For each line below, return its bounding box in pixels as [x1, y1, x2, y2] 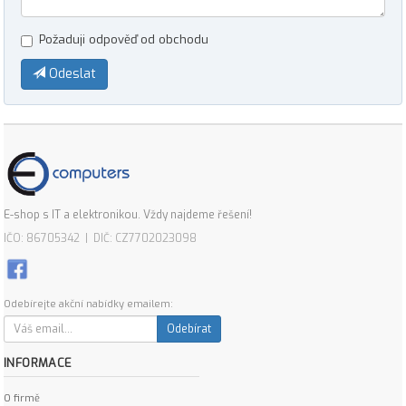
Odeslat [45, 65, 96, 82]
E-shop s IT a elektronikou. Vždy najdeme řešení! [4, 208, 252, 222]
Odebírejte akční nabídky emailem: [4, 297, 173, 311]
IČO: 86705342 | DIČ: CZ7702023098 [4, 231, 197, 246]
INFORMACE [4, 355, 72, 371]
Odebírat [167, 322, 211, 336]
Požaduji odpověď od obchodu [39, 32, 208, 47]
